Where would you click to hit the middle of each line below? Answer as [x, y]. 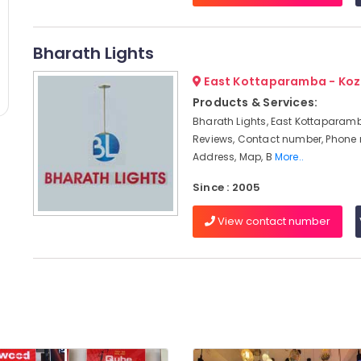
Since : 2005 [226, 187]
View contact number [272, 221]
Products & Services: [255, 102]
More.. [289, 157]
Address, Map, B [233, 157]
